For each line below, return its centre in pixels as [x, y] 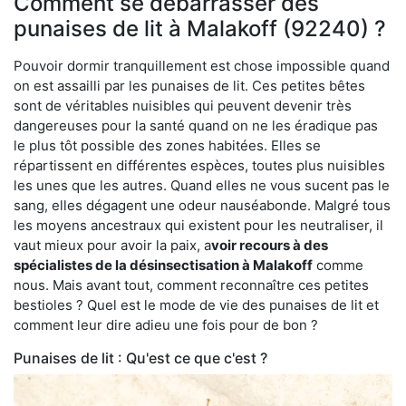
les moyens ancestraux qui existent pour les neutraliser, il [198, 225]
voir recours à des [270, 245]
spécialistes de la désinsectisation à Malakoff [163, 265]
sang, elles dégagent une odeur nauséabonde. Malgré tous [202, 205]
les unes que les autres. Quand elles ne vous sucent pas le [202, 185]
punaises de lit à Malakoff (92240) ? [200, 28]
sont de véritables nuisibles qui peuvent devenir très [183, 105]
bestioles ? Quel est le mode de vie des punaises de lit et [196, 304]
